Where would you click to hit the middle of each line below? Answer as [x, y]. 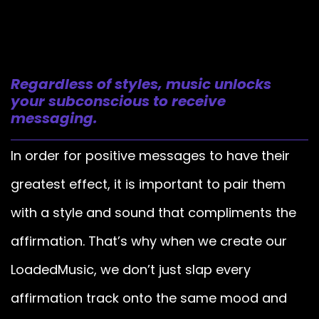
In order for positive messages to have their [150, 156]
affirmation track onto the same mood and [149, 298]
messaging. [54, 119]
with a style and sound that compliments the [153, 213]
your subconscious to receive [118, 101]
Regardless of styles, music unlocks [141, 84]
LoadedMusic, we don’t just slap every [131, 270]
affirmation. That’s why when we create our [149, 241]
